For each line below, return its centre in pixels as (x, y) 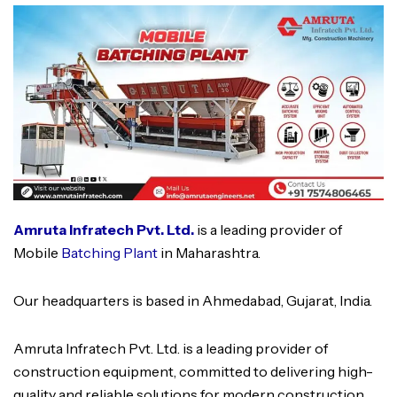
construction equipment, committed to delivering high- (193, 371)
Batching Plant (109, 252)
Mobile (37, 252)
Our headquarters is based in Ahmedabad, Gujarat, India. (193, 300)
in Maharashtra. (209, 252)
